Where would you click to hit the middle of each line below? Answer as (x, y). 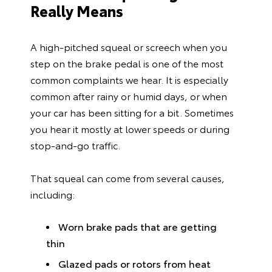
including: (53, 194)
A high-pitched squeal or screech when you (129, 46)
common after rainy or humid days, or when (129, 95)
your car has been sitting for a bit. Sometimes (132, 112)
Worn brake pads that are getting (137, 226)
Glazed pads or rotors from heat (134, 263)
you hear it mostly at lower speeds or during (130, 128)
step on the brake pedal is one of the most (127, 63)
